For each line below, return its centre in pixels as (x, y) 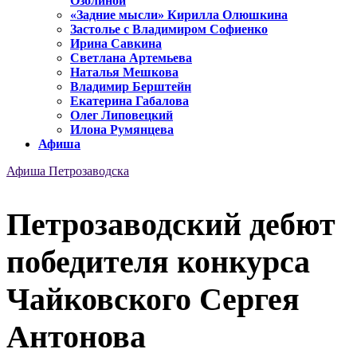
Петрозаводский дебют (171, 224)
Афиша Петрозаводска (68, 171)
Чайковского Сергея (153, 299)
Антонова (76, 336)
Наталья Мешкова (124, 73)
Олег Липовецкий (122, 116)
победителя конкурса (158, 261)
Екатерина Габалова (129, 101)
